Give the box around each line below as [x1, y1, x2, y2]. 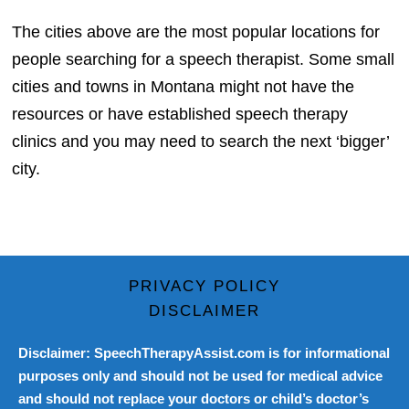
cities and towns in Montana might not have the [12, 77, 355, 96]
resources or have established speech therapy [12, 104, 349, 123]
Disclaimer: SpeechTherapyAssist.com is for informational [18, 344, 390, 361]
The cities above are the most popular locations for [12, 22, 381, 41]
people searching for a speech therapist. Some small [12, 49, 395, 68]
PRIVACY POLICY [129, 277, 280, 295]
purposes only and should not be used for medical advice [18, 367, 383, 383]
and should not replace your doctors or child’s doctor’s [18, 390, 369, 406]
